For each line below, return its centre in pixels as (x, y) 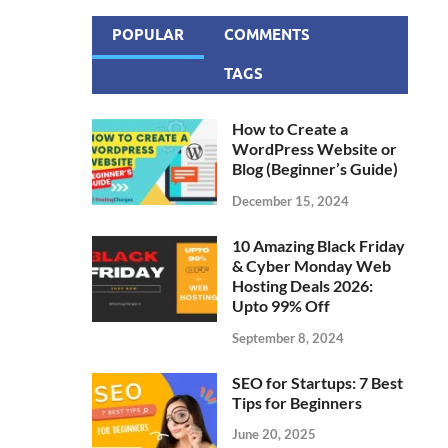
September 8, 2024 (288, 337)
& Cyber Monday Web (311, 265)
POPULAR (148, 35)
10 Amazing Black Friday (318, 245)
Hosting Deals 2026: (302, 285)
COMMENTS (267, 35)
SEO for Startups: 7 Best (317, 382)
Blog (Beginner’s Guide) (315, 168)
